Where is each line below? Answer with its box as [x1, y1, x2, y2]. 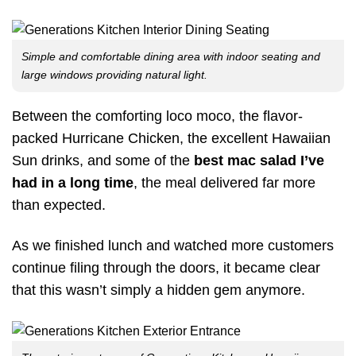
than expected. [12, 196, 106, 213]
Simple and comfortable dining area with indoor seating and [21, 49, 320, 63]
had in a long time [12, 174, 133, 191]
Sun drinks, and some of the [12, 152, 194, 168]
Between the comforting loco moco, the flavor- [12, 107, 303, 124]
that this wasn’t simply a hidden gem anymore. [12, 282, 305, 299]
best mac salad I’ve [194, 152, 324, 168]
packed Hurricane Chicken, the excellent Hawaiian [12, 130, 331, 146]
